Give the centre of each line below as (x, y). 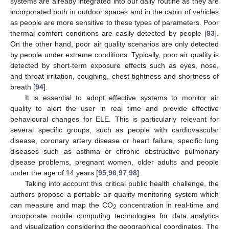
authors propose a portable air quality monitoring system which (114, 194)
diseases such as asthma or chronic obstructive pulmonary (114, 152)
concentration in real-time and (168, 205)
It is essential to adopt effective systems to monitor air (122, 98)
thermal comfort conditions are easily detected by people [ (108, 33)
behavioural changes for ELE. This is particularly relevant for (114, 119)
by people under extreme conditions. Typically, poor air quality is (114, 55)
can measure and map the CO (62, 205)
